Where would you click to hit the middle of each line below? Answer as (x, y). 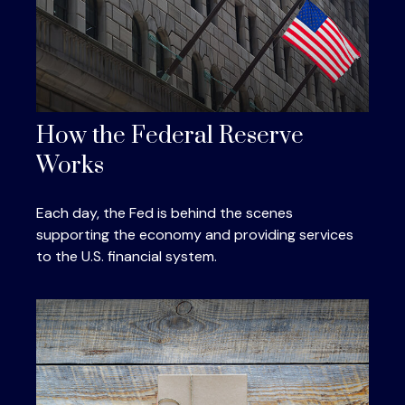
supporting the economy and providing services (195, 234)
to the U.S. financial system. (127, 256)
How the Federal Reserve (170, 136)
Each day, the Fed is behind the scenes (165, 212)
